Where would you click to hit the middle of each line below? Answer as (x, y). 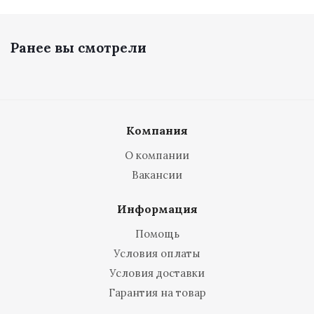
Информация (157, 209)
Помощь (157, 234)
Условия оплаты (157, 253)
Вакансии (157, 175)
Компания (157, 130)
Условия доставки (157, 273)
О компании (157, 155)
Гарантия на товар (157, 293)
